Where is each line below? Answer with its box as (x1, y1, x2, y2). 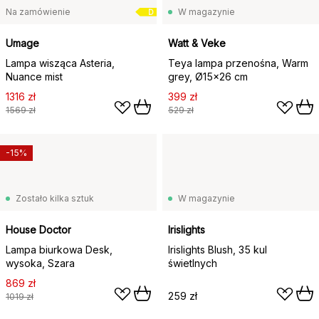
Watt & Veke (168, 36, 226, 49)
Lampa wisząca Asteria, (6, 56, 115, 69)
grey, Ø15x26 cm (168, 70, 248, 83)
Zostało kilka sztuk (16, 192, 94, 204)
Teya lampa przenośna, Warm (168, 56, 308, 69)
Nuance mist (6, 70, 63, 83)
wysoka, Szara (6, 256, 75, 269)
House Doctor (6, 223, 71, 236)
